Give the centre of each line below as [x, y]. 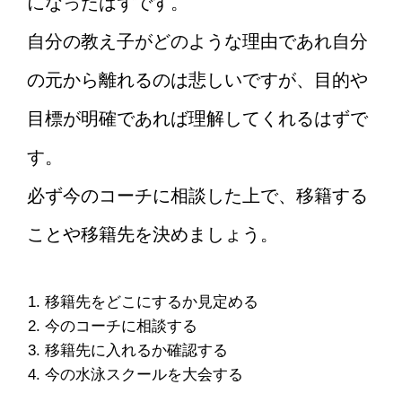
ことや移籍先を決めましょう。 [153, 235]
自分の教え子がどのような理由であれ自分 [197, 42]
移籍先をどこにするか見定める [152, 302]
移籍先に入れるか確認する [136, 351]
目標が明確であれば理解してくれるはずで [197, 119]
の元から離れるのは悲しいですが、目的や [197, 80]
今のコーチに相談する [121, 327]
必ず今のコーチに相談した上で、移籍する [197, 196]
